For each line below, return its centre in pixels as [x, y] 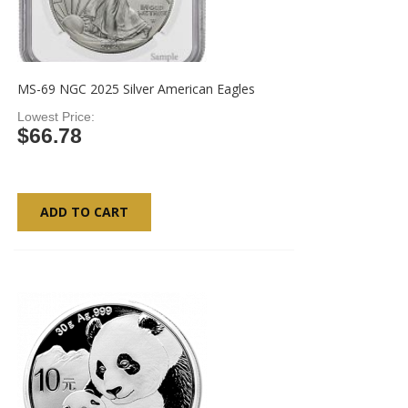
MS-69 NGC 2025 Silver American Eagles [137, 89]
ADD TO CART [85, 212]
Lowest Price [55, 117]
